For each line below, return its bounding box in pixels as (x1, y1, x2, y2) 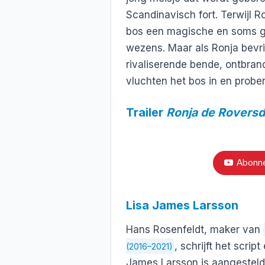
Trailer (126, 105, 166, 120)
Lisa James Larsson (126, 198, 238, 212)
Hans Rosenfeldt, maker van (126, 224, 263, 236)
